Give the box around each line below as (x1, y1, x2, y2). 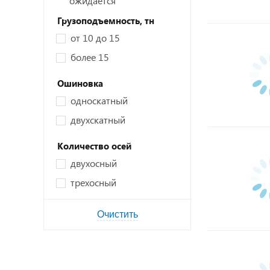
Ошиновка (57, 77, 103, 89)
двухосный (71, 157, 117, 169)
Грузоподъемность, (57, 14, 142, 27)
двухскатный (71, 113, 125, 126)
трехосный (71, 176, 116, 189)
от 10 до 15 (71, 31, 120, 44)
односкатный (71, 94, 128, 107)
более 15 (71, 51, 109, 63)
